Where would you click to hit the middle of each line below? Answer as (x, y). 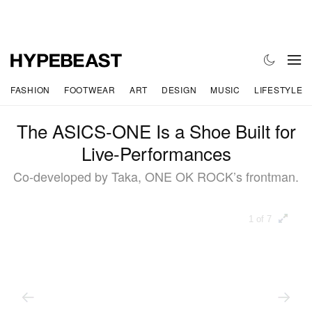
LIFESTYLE (278, 89)
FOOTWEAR (90, 89)
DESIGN (179, 89)
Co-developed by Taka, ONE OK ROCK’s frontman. (156, 177)
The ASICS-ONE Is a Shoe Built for (156, 131)
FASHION (31, 89)
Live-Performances (156, 153)
